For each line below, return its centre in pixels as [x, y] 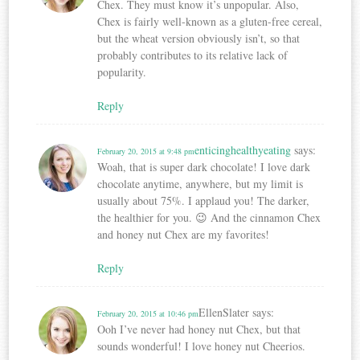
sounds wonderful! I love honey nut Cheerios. [202, 346]
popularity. [122, 72]
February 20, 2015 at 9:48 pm [146, 151]
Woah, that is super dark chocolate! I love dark [204, 166]
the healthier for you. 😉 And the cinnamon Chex [209, 217]
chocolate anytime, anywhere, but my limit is [200, 183]
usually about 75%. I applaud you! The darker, [204, 200]
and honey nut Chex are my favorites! [184, 234]
